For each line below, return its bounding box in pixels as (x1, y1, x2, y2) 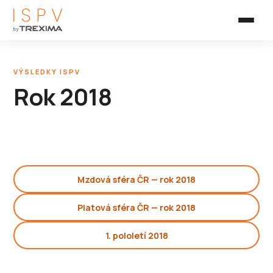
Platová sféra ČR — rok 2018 (77, 201, 196, 213)
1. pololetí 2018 (105, 229, 168, 241)
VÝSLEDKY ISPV (13, 67, 80, 76)
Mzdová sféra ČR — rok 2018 (77, 173, 196, 185)
